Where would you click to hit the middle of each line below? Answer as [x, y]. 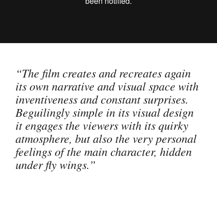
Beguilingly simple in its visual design [105, 112]
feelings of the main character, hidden [104, 151]
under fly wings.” [55, 164]
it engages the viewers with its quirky [102, 125]
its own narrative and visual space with [107, 85]
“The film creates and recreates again [103, 72]
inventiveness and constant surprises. [102, 99]
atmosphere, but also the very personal [106, 138]
